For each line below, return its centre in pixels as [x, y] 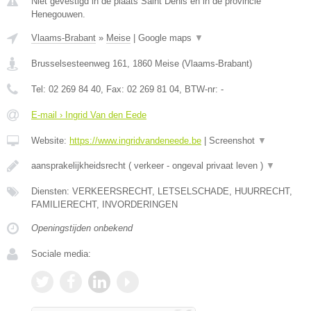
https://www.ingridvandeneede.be [135, 141]
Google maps [166, 38]
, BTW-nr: [200, 89]
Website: [50, 141]
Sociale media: [61, 254]
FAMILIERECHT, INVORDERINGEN [104, 204]
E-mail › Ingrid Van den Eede [89, 115]
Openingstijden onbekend [82, 228]
